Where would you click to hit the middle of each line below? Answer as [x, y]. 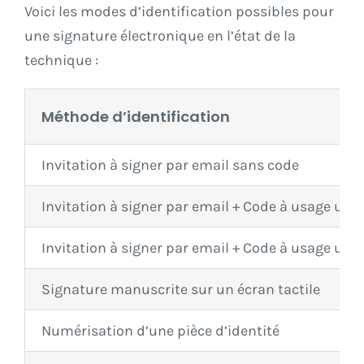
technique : [61, 61]
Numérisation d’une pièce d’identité [160, 331]
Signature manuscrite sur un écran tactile [181, 290]
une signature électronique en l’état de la [160, 36]
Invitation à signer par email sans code [170, 165]
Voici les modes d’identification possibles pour [179, 12]
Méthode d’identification [136, 117]
